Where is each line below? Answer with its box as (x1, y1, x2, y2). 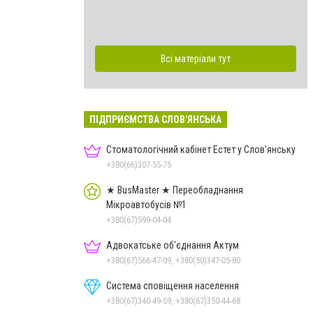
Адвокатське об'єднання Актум (106, 239, 239, 251)
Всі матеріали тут (161, 52, 231, 64)
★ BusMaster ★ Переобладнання (106, 184, 243, 196)
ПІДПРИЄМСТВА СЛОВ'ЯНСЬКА (89, 113, 221, 125)
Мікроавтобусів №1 (106, 198, 187, 210)
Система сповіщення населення (106, 279, 239, 291)
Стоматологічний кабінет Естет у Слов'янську (106, 143, 296, 155)
